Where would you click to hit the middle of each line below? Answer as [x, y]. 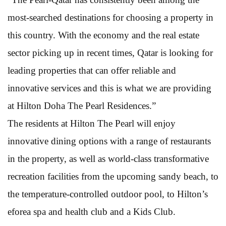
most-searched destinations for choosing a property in [110, 17]
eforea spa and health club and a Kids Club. [92, 211]
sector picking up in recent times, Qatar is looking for [110, 52]
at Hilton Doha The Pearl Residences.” [82, 105]
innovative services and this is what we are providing [109, 88]
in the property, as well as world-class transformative [108, 158]
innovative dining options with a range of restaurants [109, 141]
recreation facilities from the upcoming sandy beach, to [113, 176]
